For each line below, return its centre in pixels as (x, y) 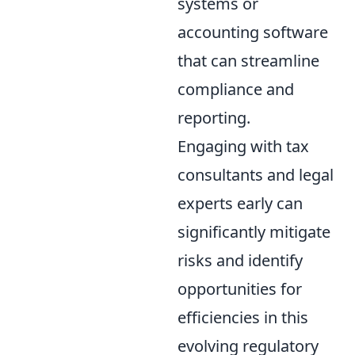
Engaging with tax (243, 146)
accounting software (253, 32)
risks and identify (240, 260)
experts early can (240, 203)
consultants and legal (256, 174)
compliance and (236, 89)
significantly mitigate (254, 231)
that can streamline (248, 60)
